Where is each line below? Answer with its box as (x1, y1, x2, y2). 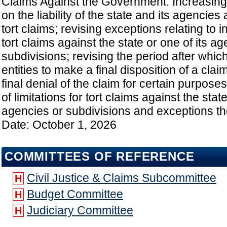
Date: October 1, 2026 (2, 118, 117, 132)
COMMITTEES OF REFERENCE (5, 150, 195, 164)
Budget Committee (27, 187, 123, 201)
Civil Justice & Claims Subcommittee (27, 171, 216, 185)
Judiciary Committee (27, 204, 133, 217)
